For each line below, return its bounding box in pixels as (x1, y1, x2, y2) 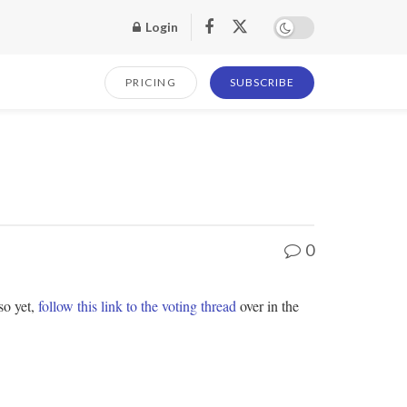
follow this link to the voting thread (38, 295, 236, 315)
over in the (236, 295, 299, 315)
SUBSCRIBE (230, 75, 294, 89)
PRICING (124, 75, 176, 89)
